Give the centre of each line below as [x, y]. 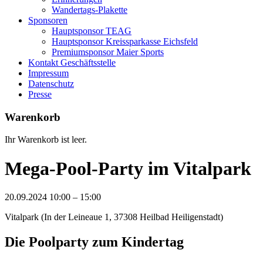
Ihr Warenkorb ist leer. [46, 140]
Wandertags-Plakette [90, 10]
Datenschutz [51, 84]
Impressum [48, 73]
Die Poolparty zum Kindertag [94, 242]
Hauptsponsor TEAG [92, 31]
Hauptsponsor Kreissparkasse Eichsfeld [125, 41]
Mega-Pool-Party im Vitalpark [128, 168]
